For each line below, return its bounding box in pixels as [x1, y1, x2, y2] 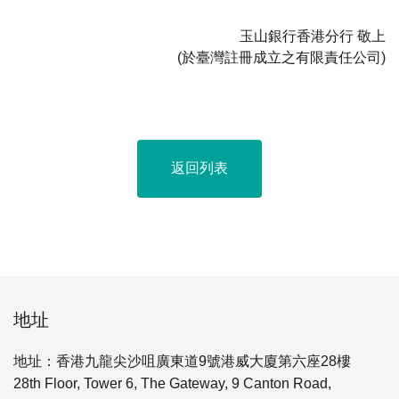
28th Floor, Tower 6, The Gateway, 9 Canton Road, [13, 376, 331, 391]
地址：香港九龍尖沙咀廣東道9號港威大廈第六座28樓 [13, 354, 351, 369]
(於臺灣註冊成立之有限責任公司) [177, 50, 386, 65]
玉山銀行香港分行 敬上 [240, 28, 386, 44]
